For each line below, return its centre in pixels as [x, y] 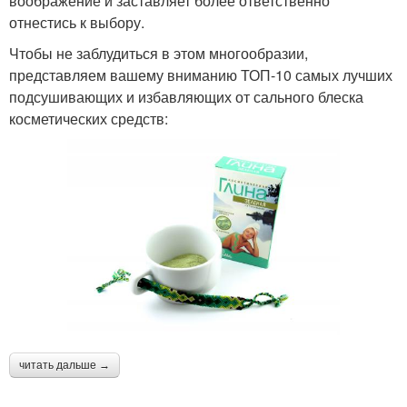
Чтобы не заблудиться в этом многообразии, [159, 54]
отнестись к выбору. [77, 23]
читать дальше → [65, 366]
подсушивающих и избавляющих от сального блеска [186, 97]
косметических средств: [89, 119]
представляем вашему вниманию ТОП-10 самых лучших [201, 75]
